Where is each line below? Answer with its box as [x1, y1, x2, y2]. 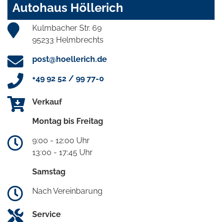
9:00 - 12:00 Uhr [32, 135, 90, 145]
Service [32, 209, 61, 219]
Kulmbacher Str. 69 [32, 23, 102, 33]
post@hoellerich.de [32, 54, 107, 64]
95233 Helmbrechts [32, 35, 104, 45]
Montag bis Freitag [32, 116, 103, 126]
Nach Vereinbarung [32, 186, 103, 196]
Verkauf [32, 97, 62, 107]
